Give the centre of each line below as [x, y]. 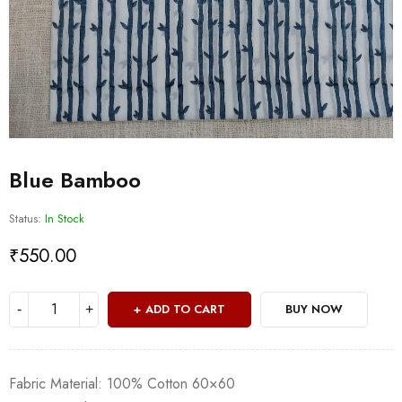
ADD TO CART [185, 309]
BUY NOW [314, 309]
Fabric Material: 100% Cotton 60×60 [122, 384]
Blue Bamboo [75, 180]
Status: [25, 218]
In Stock [65, 218]
